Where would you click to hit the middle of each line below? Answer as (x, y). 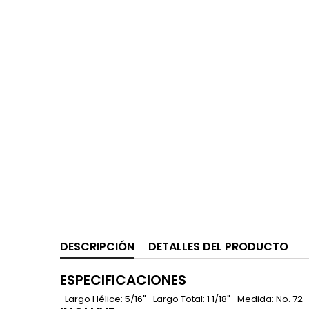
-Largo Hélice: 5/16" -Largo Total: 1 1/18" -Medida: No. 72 (181, 299)
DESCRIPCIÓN (97, 246)
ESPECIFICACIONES (123, 280)
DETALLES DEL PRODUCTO (218, 246)
